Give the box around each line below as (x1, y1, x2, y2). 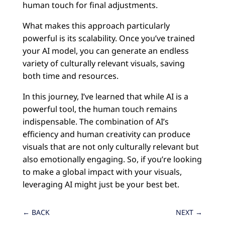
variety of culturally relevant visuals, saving (22, 58, 185, 69)
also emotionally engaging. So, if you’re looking (22, 154, 202, 165)
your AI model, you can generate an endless (22, 45, 189, 57)
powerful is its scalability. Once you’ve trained (22, 33, 195, 44)
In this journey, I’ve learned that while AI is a (22, 91, 188, 102)
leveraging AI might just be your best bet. (22, 179, 179, 190)
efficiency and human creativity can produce (22, 129, 190, 140)
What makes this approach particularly (22, 20, 170, 32)
